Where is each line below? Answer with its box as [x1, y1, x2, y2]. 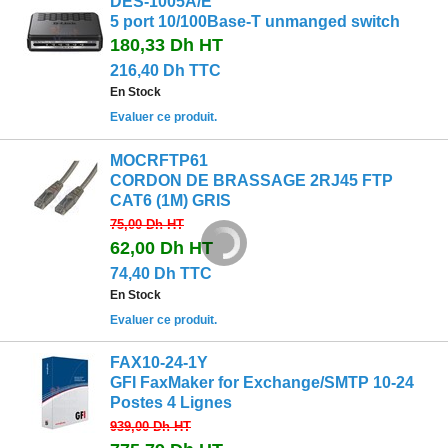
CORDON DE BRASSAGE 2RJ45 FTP [110, 171, 393, 189]
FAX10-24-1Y [110, 354, 208, 372]
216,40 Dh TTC [110, 62, 221, 80]
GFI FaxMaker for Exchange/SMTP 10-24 [110, 374, 414, 392]
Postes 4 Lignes [110, 394, 232, 412]
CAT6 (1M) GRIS [110, 191, 231, 209]
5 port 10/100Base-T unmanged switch [110, 13, 400, 31]
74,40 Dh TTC [110, 264, 212, 282]
